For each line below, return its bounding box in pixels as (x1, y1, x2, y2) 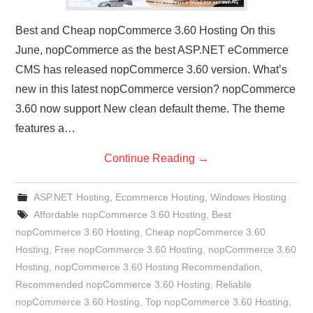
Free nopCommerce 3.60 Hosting (54, 243, 203, 255)
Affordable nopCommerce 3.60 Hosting (33, 208, 206, 220)
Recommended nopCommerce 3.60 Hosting (15, 278, 211, 290)
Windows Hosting (210, 191, 286, 203)
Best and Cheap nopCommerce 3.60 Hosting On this (15, 24, 276, 36)
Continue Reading (104, 152, 198, 164)
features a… (15, 122, 76, 134)
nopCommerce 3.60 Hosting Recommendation (54, 261, 261, 272)
